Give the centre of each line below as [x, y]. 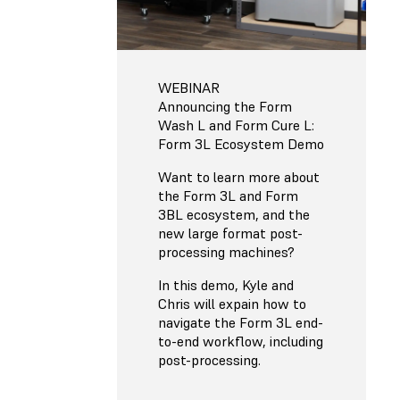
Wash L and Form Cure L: [236, 125]
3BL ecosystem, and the [234, 214]
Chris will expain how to [232, 303]
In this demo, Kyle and [226, 284]
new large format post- [230, 233]
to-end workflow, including [241, 341]
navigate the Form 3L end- [241, 322]
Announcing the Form [225, 106]
